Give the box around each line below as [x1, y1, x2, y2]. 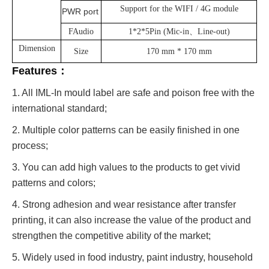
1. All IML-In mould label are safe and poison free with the [12, 88, 255, 98]
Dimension [18, 44, 55, 53]
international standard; [12, 103, 107, 113]
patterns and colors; [12, 178, 95, 188]
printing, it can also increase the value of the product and [12, 215, 251, 225]
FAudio [68, 27, 94, 36]
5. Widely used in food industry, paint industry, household [12, 252, 253, 262]
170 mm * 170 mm [146, 47, 212, 56]
